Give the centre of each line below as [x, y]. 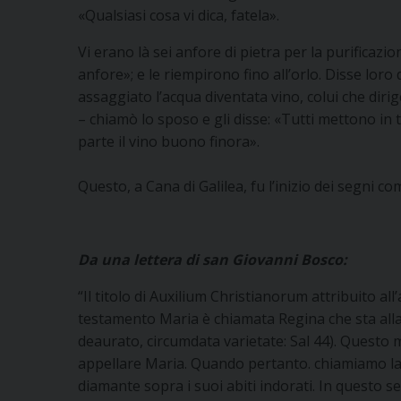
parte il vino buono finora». [171, 141]
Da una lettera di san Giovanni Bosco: [213, 259]
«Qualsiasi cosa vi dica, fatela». [179, 15]
